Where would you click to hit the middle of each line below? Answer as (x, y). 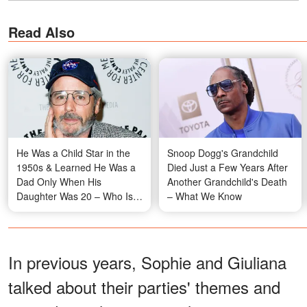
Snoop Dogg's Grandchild (223, 152)
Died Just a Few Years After (228, 167)
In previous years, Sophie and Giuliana (147, 262)
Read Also (41, 32)
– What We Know (205, 196)
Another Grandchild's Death (227, 181)
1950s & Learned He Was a (76, 167)
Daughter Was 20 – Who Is (75, 196)
